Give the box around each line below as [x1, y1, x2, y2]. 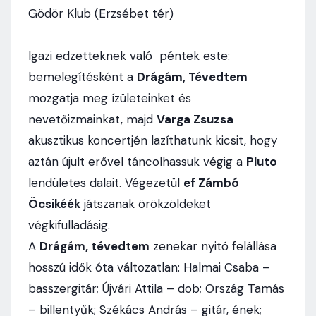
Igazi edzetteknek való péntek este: [28, 48, 230, 63]
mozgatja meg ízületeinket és [28, 90, 191, 106]
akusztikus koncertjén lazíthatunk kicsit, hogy [28, 133, 277, 148]
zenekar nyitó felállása [150, 238, 276, 254]
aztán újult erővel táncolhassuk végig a [28, 154, 246, 169]
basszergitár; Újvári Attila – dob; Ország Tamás [28, 281, 284, 296]
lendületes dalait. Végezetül [28, 175, 183, 190]
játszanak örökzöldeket [80, 196, 211, 212]
